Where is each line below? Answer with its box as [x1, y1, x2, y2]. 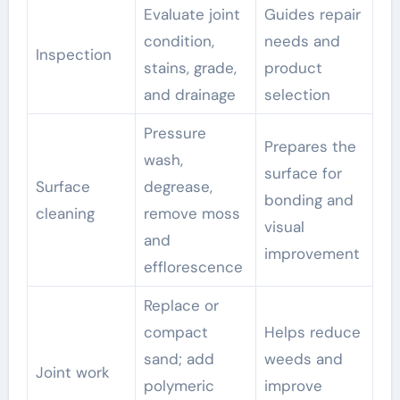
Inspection [35, 44, 112, 64]
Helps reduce [263, 321, 361, 342]
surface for [263, 162, 342, 183]
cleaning [35, 203, 95, 223]
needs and [263, 30, 340, 51]
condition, [143, 30, 214, 51]
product [263, 57, 322, 78]
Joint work [35, 362, 110, 382]
